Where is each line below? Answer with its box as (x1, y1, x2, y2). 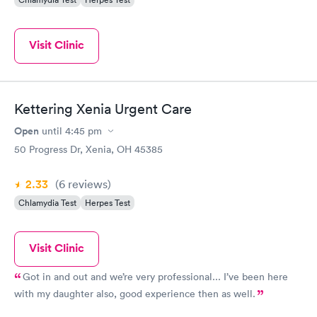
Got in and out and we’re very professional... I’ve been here (23, 270, 288, 283)
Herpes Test (85, 197, 130, 209)
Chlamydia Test (18, 197, 76, 209)
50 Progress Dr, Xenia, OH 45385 (14, 143, 163, 156)
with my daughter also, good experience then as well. (14, 287, 255, 300)
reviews (65, 177, 108, 191)
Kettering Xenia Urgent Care (14, 100, 192, 117)
